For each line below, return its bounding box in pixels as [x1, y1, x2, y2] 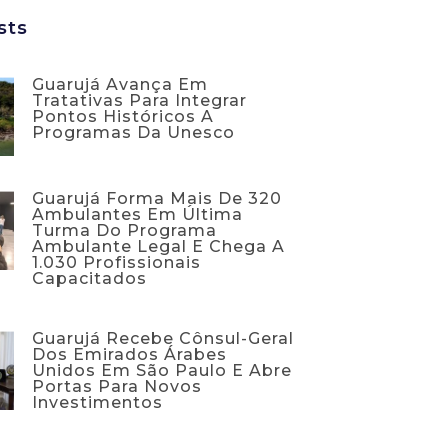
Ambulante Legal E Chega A [32, 237, 285, 257]
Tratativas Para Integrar [32, 91, 247, 110]
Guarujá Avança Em [32, 75, 208, 94]
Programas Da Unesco [32, 123, 235, 142]
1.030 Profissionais [32, 253, 201, 273]
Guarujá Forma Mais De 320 [32, 189, 282, 209]
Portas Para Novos [32, 377, 202, 397]
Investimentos [32, 393, 163, 413]
